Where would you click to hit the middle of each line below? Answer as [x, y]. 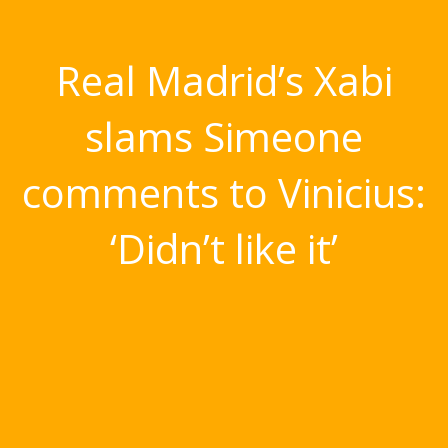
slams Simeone [224, 136]
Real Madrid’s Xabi [224, 80]
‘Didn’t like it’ [224, 248]
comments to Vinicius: [224, 192]
